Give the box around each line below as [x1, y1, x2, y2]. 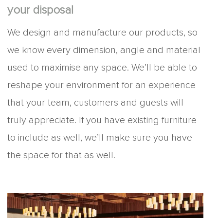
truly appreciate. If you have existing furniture [7, 115, 197, 126]
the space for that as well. [7, 150, 115, 161]
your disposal [7, 4, 73, 17]
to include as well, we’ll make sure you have [7, 133, 192, 143]
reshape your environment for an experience [7, 80, 196, 91]
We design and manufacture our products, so [7, 28, 198, 38]
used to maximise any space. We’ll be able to [7, 63, 197, 73]
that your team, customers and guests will [7, 98, 183, 108]
